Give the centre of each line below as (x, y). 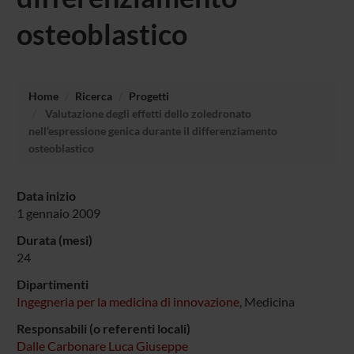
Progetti (149, 96)
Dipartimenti (52, 284)
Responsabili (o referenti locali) (103, 328)
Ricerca (93, 96)
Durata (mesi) (55, 239)
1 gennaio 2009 (58, 213)
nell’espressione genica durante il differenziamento (153, 130)
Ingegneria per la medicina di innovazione (128, 301)
